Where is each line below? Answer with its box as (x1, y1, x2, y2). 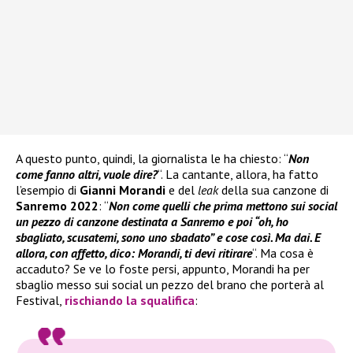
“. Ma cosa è (252, 244, 314, 261)
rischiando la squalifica (65, 292, 195, 308)
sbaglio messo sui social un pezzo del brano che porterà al (16, 276, 324, 292)
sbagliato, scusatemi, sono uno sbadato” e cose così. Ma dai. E (16, 229, 321, 245)
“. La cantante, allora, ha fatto (158, 165, 318, 182)
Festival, (16, 292, 65, 308)
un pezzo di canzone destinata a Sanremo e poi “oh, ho (16, 213, 288, 229)
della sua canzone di (218, 181, 329, 198)
